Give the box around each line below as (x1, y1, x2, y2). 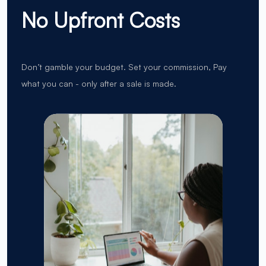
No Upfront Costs (21, 7, 180, 33)
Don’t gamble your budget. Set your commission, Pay (21, 61, 227, 72)
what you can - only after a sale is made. (21, 78, 176, 88)
